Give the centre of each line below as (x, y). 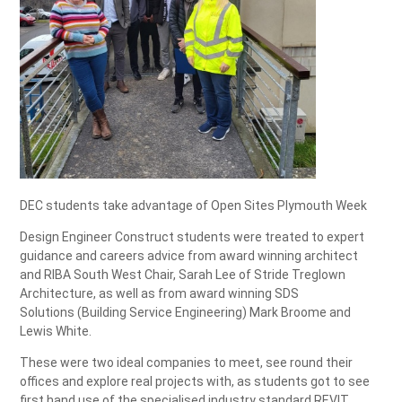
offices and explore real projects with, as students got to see (195, 382)
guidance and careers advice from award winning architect (189, 256)
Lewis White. (57, 332)
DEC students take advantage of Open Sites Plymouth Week (195, 206)
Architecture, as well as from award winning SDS (160, 294)
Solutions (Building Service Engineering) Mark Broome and (186, 313)
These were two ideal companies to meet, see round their (187, 363)
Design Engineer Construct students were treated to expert (192, 237)
